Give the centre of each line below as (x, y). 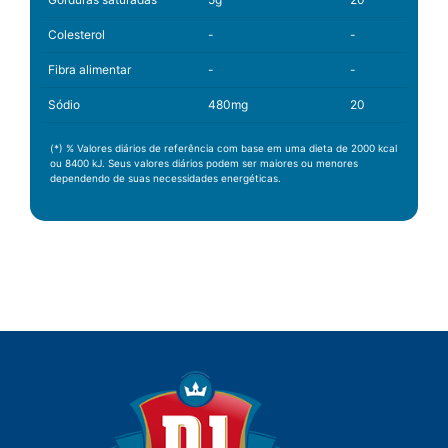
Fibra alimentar (89, 69)
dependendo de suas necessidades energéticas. (165, 178)
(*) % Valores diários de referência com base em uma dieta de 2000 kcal (223, 148)
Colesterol (76, 34)
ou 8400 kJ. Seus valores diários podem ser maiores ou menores (204, 163)
